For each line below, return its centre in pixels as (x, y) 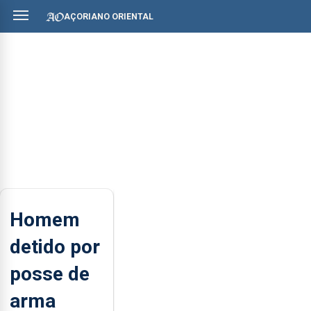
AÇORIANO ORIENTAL (109, 16)
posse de (50, 274)
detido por (55, 246)
